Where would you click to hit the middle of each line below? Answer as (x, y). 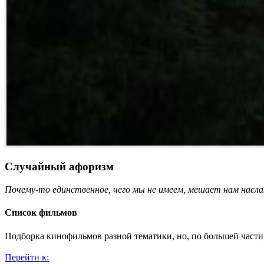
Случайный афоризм (59, 167)
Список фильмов (41, 213)
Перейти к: (27, 257)
